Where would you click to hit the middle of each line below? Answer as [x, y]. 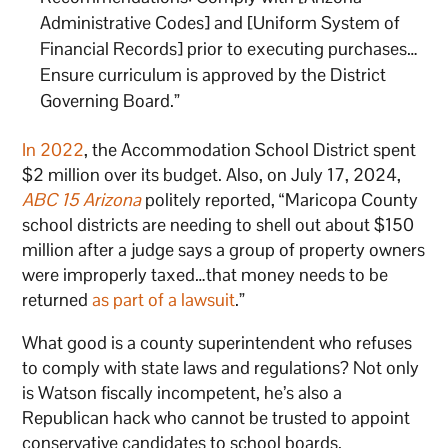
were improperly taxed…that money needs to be [205, 275]
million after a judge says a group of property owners [224, 250]
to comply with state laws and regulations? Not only [221, 368]
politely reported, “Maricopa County [280, 200]
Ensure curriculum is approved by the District [213, 75]
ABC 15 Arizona [82, 200]
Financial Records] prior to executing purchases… [229, 49]
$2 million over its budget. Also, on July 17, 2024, [212, 175]
